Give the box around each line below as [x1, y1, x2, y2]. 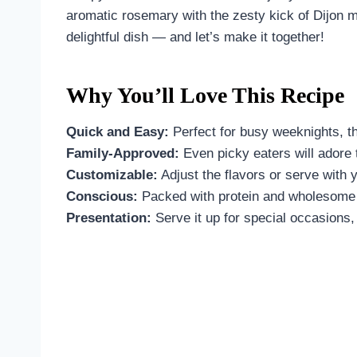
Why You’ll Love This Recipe [66, 82, 344, 108]
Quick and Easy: [66, 124, 169, 139]
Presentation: [66, 210, 151, 226]
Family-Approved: [66, 145, 179, 161]
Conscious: [66, 188, 138, 204]
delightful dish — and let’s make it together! [66, 29, 324, 45]
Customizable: [66, 167, 158, 182]
